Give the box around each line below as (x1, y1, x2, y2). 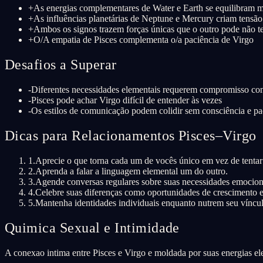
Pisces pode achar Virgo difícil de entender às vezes (31, 95, 222, 106)
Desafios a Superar (5, 57, 117, 73)
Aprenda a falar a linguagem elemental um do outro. (35, 166, 228, 176)
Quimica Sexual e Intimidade (5, 220, 180, 235)
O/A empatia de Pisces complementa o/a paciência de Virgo (33, 35, 254, 45)
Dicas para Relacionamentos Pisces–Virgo (5, 128, 257, 144)
